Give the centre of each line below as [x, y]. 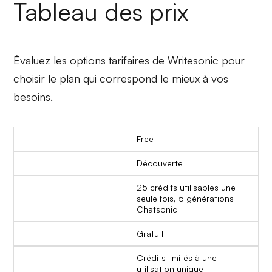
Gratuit [150, 233]
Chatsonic [157, 209]
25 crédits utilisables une [186, 187]
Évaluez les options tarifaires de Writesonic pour [129, 60]
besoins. [33, 96]
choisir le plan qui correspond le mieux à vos [121, 78]
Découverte [160, 163]
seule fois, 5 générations [185, 198]
